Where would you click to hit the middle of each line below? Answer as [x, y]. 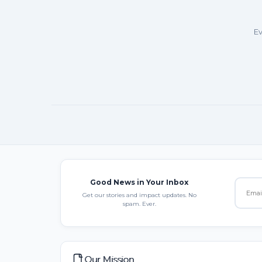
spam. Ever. [139, 204]
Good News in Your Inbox [139, 182]
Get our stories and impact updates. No [139, 195]
